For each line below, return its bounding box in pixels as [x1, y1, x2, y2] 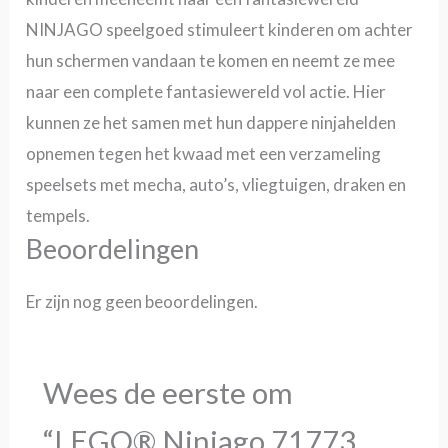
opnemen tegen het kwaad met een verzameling [26, 142, 382, 164]
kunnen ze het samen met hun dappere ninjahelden [26, 111, 397, 133]
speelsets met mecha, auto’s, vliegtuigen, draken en [26, 173, 407, 195]
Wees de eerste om [43, 375, 294, 411]
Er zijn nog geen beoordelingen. [26, 290, 259, 312]
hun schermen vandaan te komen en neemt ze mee [26, 49, 396, 71]
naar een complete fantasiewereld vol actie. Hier [26, 80, 387, 102]
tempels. [26, 204, 91, 226]
